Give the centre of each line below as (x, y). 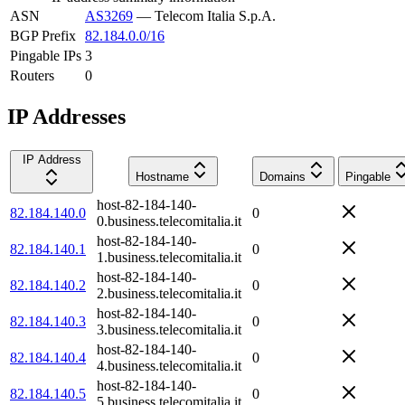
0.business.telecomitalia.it (169, 221)
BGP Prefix (43, 35)
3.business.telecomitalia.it (169, 329)
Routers (32, 75)
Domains (283, 176)
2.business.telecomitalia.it (169, 293)
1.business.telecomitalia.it (169, 257)
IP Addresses (66, 116)
